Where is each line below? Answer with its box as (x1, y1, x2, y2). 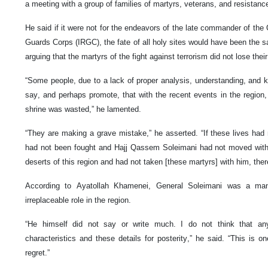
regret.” (25, 248, 50, 258)
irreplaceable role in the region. (25, 196, 131, 205)
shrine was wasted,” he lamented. (25, 105, 141, 114)
